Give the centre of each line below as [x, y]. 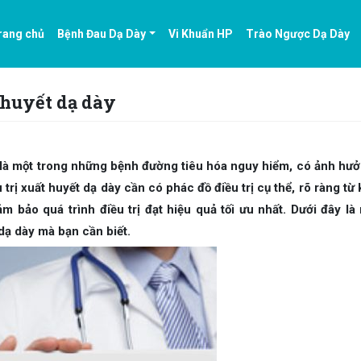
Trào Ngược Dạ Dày [298, 33]
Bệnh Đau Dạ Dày [102, 33]
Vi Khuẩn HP [201, 33]
